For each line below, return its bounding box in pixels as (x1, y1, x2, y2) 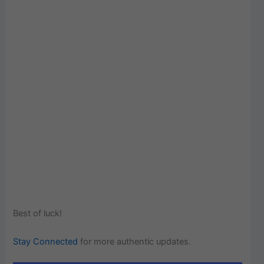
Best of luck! (13, 208, 62, 219)
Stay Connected (13, 236, 78, 247)
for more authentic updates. (78, 236, 192, 247)
